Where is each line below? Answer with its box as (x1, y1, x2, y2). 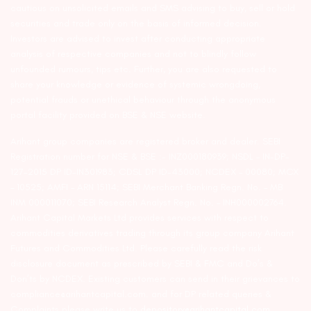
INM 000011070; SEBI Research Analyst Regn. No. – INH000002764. (10, 196, 287, 208)
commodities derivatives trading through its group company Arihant (10, 227, 295, 239)
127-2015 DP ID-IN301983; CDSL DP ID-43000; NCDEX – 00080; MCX (10, 166, 299, 178)
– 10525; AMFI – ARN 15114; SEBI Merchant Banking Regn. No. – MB (10, 181, 283, 193)
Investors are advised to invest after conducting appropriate (10, 33, 266, 44)
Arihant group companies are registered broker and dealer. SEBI (10, 135, 281, 147)
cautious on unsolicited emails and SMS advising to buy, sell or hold (10, 2, 296, 14)
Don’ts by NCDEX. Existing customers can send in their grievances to (10, 273, 301, 285)
